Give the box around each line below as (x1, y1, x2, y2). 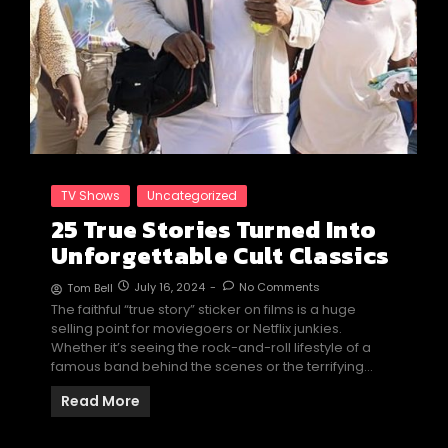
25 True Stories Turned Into (51, 212, 377, 248)
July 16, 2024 (134, 279, 205, 296)
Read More (61, 391, 140, 412)
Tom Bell (67, 280, 113, 297)
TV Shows (61, 187, 120, 205)
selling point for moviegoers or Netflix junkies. (51, 319, 342, 339)
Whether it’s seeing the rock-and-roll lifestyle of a (51, 338, 371, 358)
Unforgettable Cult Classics (51, 238, 390, 274)
